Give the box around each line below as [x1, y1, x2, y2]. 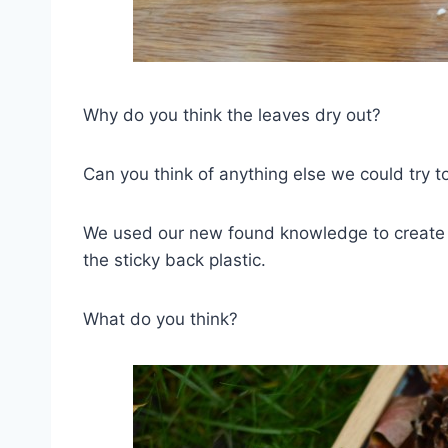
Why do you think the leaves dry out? [83, 105, 381, 125]
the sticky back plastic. [83, 250, 266, 270]
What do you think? [83, 309, 238, 329]
